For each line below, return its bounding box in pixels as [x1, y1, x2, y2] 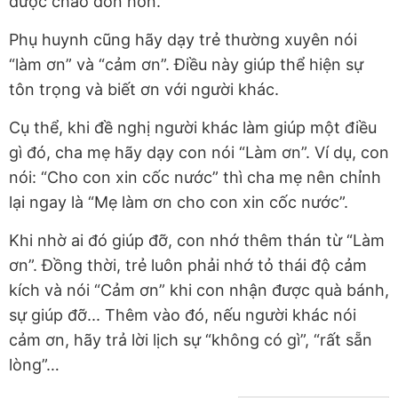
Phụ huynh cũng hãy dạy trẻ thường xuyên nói [9, 29, 357, 49]
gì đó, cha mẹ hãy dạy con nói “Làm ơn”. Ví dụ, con [9, 142, 389, 162]
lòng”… [9, 354, 60, 374]
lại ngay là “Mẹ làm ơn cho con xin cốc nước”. [9, 192, 348, 211]
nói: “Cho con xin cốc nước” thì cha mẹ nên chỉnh [9, 167, 381, 187]
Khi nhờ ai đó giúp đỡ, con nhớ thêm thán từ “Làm [9, 230, 385, 250]
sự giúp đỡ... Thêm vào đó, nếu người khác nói [9, 305, 356, 324]
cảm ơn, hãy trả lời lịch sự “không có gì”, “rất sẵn [9, 330, 372, 349]
